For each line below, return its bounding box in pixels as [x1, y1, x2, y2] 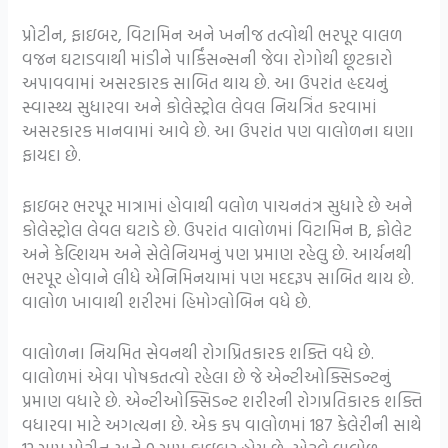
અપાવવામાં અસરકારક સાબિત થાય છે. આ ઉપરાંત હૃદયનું [22, 69, 389, 95]
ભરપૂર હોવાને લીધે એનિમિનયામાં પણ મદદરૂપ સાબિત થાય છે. [22, 264, 415, 290]
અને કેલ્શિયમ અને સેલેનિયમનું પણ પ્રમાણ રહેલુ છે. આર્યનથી [22, 240, 413, 266]
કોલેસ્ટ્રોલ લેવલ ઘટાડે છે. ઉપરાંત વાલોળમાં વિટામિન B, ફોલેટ [22, 216, 413, 242]
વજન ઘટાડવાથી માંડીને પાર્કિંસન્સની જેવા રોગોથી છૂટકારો [22, 45, 394, 71]
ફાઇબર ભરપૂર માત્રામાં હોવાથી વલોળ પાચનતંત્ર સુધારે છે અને [22, 192, 414, 218]
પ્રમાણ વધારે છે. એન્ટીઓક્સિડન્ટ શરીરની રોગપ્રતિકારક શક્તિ [22, 387, 424, 413]
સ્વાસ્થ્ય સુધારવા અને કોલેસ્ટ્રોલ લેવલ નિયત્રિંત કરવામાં [22, 93, 378, 119]
